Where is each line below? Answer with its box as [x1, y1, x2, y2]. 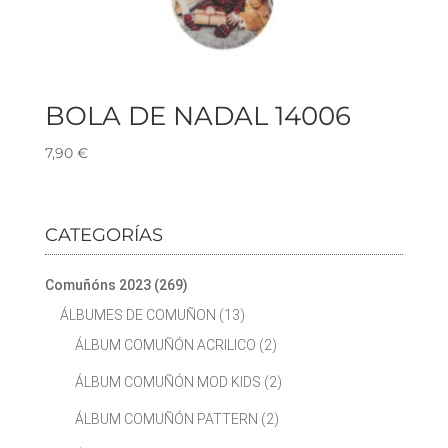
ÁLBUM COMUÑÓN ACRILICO [74, 337, 256, 354]
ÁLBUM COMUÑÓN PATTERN [74, 411, 258, 428]
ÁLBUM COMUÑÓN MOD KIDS [74, 374, 261, 391]
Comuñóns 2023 [44, 277, 151, 294]
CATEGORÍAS [44, 224, 163, 247]
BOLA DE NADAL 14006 [44, 100, 351, 133]
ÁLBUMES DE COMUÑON [59, 307, 216, 324]
